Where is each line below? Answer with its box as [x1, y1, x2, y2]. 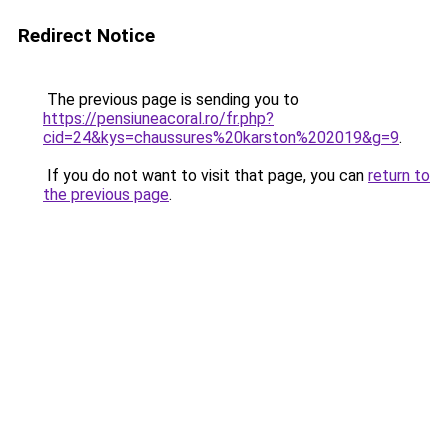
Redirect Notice [18, 24, 155, 47]
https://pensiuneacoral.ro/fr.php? [43, 109, 274, 128]
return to [368, 166, 430, 185]
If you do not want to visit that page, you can [43, 166, 368, 185]
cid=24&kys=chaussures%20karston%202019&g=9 [43, 128, 399, 147]
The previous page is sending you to [43, 90, 299, 109]
